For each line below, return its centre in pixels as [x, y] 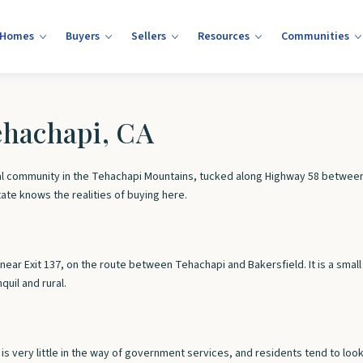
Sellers [149, 36]
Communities [315, 36]
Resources [224, 36]
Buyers [83, 36]
